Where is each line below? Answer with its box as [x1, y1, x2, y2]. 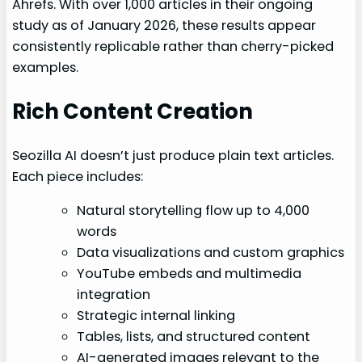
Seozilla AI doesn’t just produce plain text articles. [12, 145, 335, 165]
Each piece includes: [12, 166, 144, 186]
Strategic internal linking [77, 306, 236, 326]
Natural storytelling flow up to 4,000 [77, 201, 310, 221]
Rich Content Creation [12, 97, 254, 127]
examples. [12, 58, 79, 78]
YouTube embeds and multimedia [77, 264, 302, 284]
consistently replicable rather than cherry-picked [12, 37, 335, 57]
